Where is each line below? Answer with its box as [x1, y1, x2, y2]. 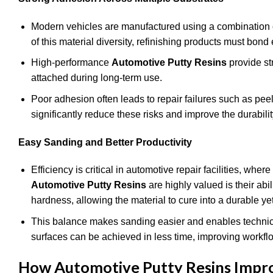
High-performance [30, 57, 112, 68]
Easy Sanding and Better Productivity [18, 136, 192, 147]
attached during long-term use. [30, 73, 162, 83]
